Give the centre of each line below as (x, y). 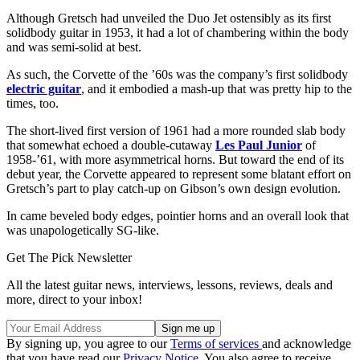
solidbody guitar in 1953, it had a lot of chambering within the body (178, 32)
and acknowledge (307, 343)
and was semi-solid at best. (74, 47)
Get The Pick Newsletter (69, 257)
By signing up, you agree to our (88, 343)
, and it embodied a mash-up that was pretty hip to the (217, 88)
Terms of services (216, 343)
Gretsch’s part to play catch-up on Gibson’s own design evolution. (174, 188)
